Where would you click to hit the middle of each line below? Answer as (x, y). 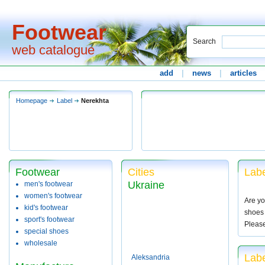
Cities (141, 172)
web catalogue (53, 50)
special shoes (46, 231)
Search (204, 41)
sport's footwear (49, 219)
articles (243, 73)
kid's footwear (46, 208)
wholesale (41, 243)
